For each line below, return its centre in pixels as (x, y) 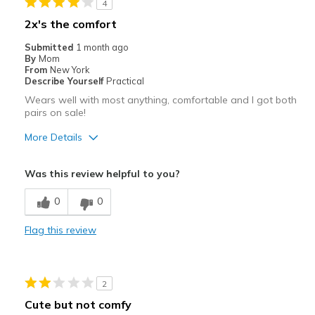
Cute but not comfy (78, 305)
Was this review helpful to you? (102, 174)
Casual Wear (56, 262)
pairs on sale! (55, 113)
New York (69, 70)
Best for (44, 242)
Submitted (50, 47)
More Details (53, 137)
